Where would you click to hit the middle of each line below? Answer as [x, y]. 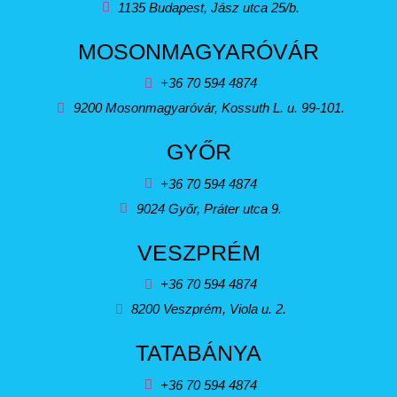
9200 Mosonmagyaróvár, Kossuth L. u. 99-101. [209, 108]
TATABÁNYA [198, 353]
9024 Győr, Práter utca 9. [209, 208]
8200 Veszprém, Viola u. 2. [209, 309]
